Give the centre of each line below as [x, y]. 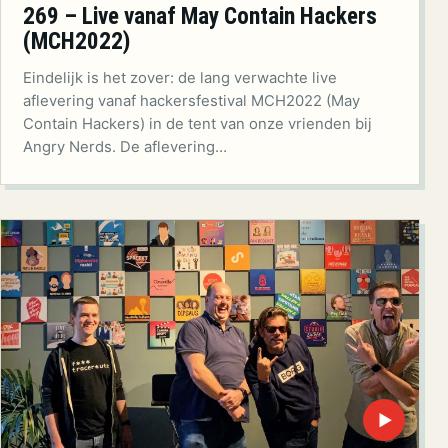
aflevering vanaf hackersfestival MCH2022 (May [191, 101]
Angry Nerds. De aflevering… [125, 147]
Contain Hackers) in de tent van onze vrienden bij [197, 124]
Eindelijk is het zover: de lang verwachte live [180, 78]
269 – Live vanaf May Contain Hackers [200, 16]
